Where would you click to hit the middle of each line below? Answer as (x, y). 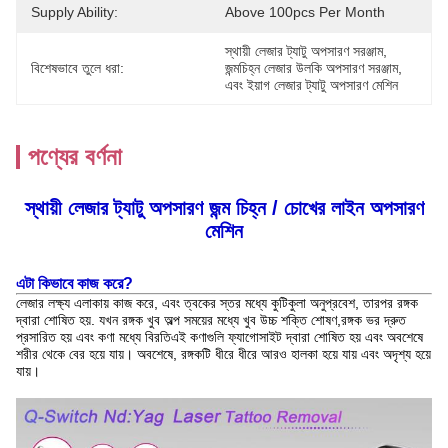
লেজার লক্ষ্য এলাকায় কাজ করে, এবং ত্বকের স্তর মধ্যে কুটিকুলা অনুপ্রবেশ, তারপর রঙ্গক (217, 303)
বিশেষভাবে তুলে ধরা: (77, 68)
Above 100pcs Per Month (305, 12)
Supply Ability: (74, 12)
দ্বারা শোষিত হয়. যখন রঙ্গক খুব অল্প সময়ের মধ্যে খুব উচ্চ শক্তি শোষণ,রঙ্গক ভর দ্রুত (211, 320)
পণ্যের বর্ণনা (75, 156)
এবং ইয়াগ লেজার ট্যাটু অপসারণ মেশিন (311, 85)
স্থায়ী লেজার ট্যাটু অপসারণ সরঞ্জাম (304, 51)
